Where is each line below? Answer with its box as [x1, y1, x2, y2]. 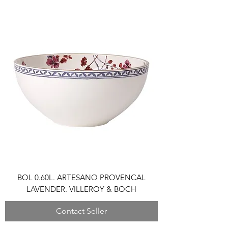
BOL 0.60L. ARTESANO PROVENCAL [17, 173, 146, 183]
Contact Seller [56, 206, 107, 216]
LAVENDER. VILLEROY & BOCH [26, 184, 136, 194]
